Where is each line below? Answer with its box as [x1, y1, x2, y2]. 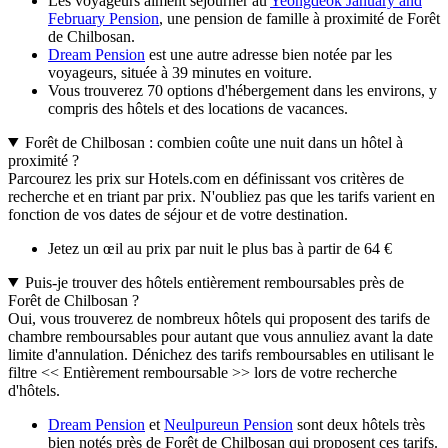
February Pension [48, 9, 159, 27]
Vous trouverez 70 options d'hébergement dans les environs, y [48, 81, 437, 99]
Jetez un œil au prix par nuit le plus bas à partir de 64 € [48, 239, 392, 257]
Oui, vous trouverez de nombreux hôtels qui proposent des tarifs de [8, 309, 430, 327]
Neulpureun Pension [164, 415, 293, 433]
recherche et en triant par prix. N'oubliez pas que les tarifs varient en [8, 187, 435, 205]
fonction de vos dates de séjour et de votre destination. [8, 205, 348, 223]
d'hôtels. [8, 381, 60, 399]
